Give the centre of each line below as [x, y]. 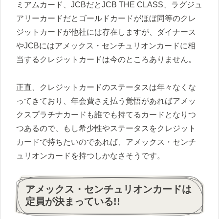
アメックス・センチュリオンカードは [109, 189]
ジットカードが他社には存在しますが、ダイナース [106, 32]
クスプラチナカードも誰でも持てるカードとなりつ [106, 115]
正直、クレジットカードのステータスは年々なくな [106, 88]
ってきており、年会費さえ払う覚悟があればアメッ [106, 101]
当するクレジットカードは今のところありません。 [106, 60]
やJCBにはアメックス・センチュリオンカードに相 [106, 46]
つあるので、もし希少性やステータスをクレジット [106, 129]
